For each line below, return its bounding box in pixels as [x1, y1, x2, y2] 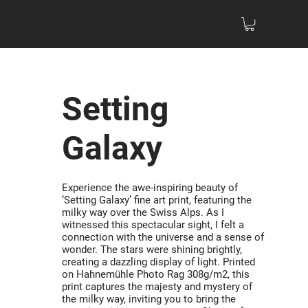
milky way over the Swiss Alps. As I [62, 206, 224, 219]
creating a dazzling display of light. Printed [62, 255, 255, 268]
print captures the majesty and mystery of [62, 280, 252, 293]
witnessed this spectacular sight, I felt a [62, 218, 244, 231]
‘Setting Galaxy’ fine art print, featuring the [62, 193, 252, 206]
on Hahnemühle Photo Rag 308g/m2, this [62, 267, 250, 280]
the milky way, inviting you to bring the [62, 292, 236, 305]
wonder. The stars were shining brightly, [62, 243, 242, 256]
